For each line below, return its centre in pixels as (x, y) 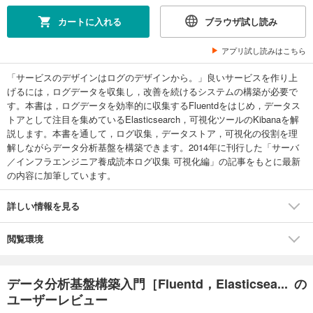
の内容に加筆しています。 (61, 175)
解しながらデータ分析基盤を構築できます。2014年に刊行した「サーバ (153, 147)
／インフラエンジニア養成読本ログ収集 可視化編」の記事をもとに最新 (154, 161)
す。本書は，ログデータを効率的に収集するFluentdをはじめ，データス (154, 105)
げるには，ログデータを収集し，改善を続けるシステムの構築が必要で (152, 91)
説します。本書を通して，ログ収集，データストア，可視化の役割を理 (152, 133)
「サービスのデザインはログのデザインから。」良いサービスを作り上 (152, 77)
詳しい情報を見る (43, 205)
